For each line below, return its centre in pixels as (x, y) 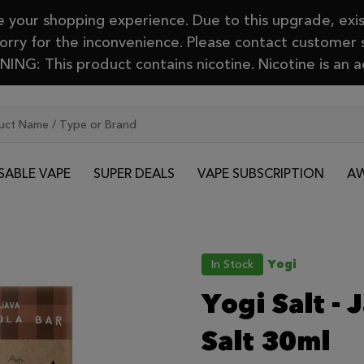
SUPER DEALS (134, 173)
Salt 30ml (266, 342)
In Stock (232, 264)
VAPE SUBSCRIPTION (260, 173)
